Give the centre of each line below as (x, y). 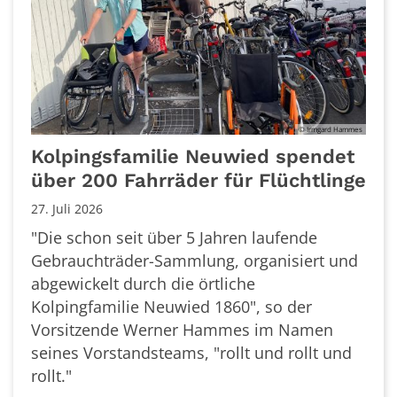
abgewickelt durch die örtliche (143, 283)
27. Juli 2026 (67, 208)
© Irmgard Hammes (331, 128)
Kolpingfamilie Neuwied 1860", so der (171, 306)
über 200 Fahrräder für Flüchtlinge (198, 180)
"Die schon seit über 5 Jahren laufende (174, 237)
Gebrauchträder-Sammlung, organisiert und (195, 260)
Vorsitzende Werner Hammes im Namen (182, 329)
